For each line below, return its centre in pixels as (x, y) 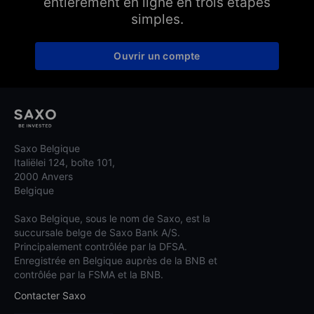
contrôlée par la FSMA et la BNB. (89, 275)
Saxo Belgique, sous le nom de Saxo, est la (112, 219)
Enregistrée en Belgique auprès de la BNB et (116, 261)
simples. (157, 19)
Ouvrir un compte (157, 55)
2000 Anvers (43, 177)
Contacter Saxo (50, 296)
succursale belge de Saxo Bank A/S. (97, 233)
